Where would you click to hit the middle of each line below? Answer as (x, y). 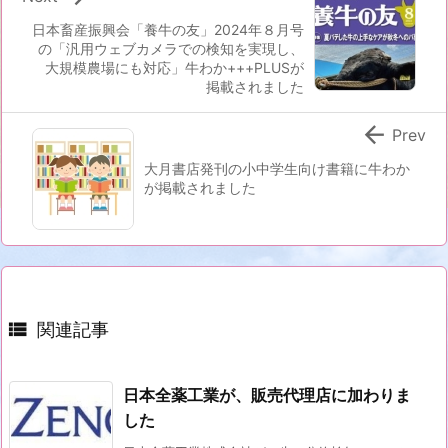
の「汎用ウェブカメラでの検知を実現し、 (171, 49)
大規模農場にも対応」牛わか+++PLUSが (174, 68)
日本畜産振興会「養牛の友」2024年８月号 (168, 30)
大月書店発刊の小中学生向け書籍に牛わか (277, 169)
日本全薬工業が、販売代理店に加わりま (267, 395)
